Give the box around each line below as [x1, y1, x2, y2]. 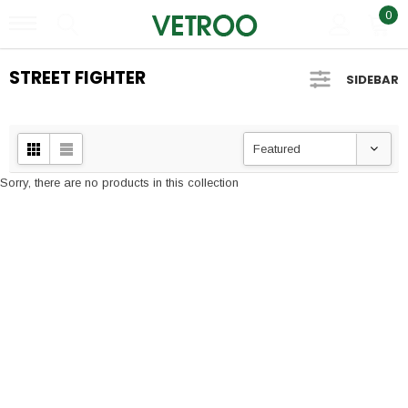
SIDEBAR [346, 71, 399, 89]
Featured [253, 142, 301, 156]
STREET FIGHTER [9, 66, 146, 90]
